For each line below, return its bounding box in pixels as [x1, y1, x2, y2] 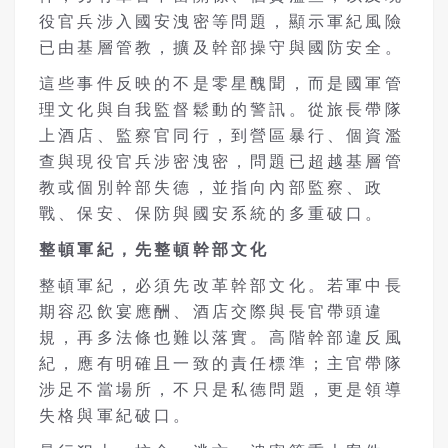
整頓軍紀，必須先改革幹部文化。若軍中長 [39, 276, 404, 294]
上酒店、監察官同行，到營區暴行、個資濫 [39, 126, 404, 144]
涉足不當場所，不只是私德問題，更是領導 [39, 380, 404, 398]
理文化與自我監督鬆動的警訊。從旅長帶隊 [39, 100, 404, 118]
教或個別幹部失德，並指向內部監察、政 [39, 178, 385, 196]
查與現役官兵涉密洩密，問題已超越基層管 [39, 152, 404, 170]
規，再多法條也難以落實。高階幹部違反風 [39, 328, 404, 346]
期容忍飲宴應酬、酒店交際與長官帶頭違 [39, 302, 385, 320]
